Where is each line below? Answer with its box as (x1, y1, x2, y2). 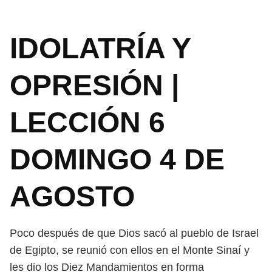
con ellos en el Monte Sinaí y (110, 244, 250, 256)
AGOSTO (10, 180, 135, 212)
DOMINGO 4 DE (10, 143, 225, 175)
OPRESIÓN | (10, 69, 179, 101)
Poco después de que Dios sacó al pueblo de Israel (10, 227, 259, 239)
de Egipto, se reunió (10, 244, 110, 256)
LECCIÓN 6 (10, 106, 165, 138)
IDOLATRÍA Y (10, 32, 191, 64)
